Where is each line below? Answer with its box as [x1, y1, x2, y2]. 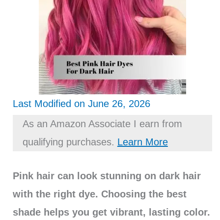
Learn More [117, 137, 168, 148]
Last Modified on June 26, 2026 [12, 98, 150, 110]
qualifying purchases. [22, 137, 117, 148]
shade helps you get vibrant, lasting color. [12, 207, 210, 218]
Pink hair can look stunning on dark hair [12, 170, 201, 182]
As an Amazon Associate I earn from [22, 118, 182, 130]
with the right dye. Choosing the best [12, 189, 187, 200]
